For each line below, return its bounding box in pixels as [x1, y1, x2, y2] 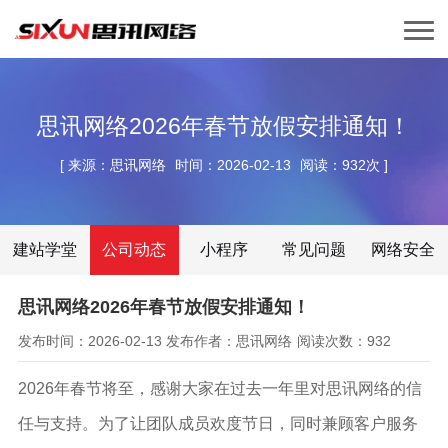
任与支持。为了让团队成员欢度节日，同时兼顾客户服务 [17, 413, 418, 432]
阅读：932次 [299, 156, 380, 173]
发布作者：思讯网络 [166, 332, 293, 349]
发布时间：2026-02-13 [17, 332, 162, 349]
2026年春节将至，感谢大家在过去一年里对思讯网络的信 [17, 378, 422, 397]
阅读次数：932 [296, 332, 391, 349]
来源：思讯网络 [68, 156, 167, 173]
